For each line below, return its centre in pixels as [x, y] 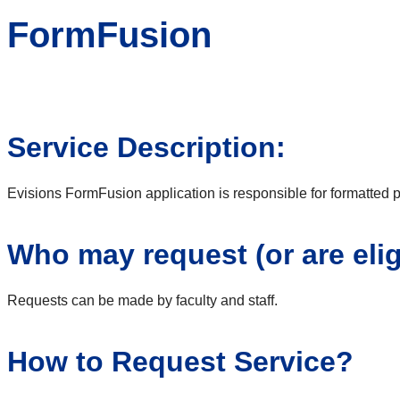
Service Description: [146, 148]
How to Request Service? [180, 362]
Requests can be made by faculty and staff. [142, 301]
